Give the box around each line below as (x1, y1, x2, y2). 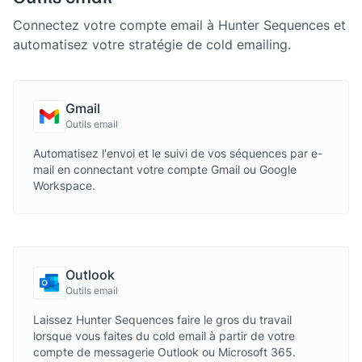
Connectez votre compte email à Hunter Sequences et (13, 16, 346, 34)
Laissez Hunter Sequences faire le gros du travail (33, 312, 292, 327)
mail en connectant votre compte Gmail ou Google (33, 162, 297, 177)
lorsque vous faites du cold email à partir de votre (33, 328, 295, 343)
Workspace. (33, 178, 95, 193)
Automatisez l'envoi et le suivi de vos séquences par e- (33, 145, 322, 161)
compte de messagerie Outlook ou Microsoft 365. (33, 344, 296, 360)
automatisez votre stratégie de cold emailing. (13, 36, 291, 53)
